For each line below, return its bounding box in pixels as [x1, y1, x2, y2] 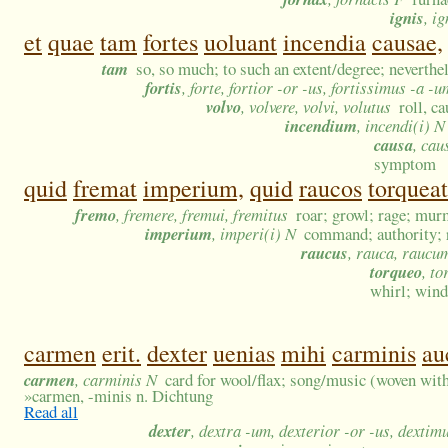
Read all [24, 400, 78, 424]
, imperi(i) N [212, 222, 296, 246]
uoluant [204, 26, 277, 59]
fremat [73, 172, 137, 205]
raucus [301, 241, 348, 265]
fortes [143, 26, 198, 59]
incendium [285, 114, 357, 138]
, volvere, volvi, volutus [241, 95, 391, 119]
